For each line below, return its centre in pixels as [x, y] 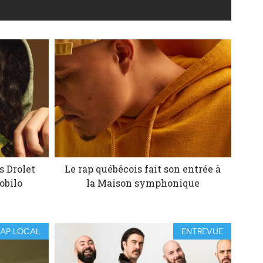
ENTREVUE [203, 231]
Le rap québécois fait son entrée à [143, 168]
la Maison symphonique [143, 183]
